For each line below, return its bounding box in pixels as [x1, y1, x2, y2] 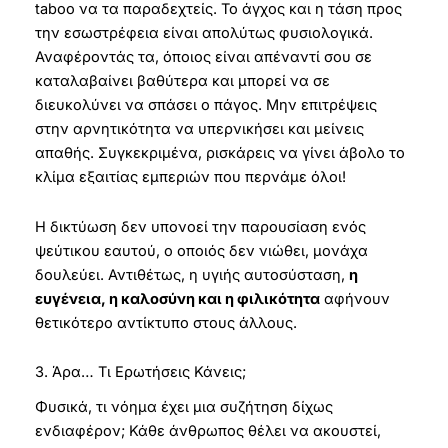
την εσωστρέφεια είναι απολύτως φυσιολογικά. [34, 24, 373, 43]
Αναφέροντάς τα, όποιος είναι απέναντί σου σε [34, 48, 372, 67]
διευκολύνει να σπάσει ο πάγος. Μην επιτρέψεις [34, 96, 377, 115]
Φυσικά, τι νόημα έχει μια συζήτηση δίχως [34, 397, 333, 416]
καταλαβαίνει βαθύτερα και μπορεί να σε [34, 72, 330, 91]
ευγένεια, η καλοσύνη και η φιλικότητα [34, 289, 320, 308]
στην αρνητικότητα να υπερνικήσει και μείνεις [34, 120, 364, 139]
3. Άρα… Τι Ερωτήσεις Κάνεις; [34, 363, 246, 382]
